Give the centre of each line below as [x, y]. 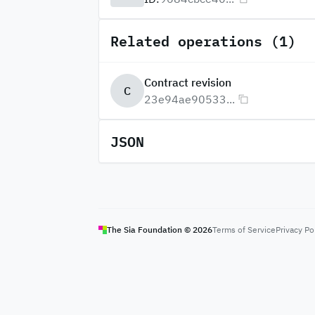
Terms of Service [244, 230]
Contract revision [187, 82]
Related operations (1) [203, 41]
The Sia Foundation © [149, 230]
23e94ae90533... [189, 99]
